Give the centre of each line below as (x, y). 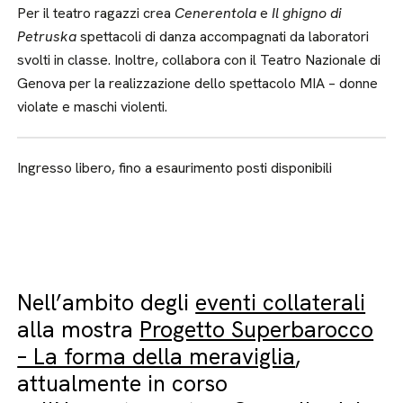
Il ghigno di (305, 13)
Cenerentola (218, 13)
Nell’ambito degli (107, 303)
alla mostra (79, 330)
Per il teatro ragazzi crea (96, 13)
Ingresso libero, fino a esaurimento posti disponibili (175, 168)
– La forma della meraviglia (157, 357)
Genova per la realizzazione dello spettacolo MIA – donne (198, 83)
